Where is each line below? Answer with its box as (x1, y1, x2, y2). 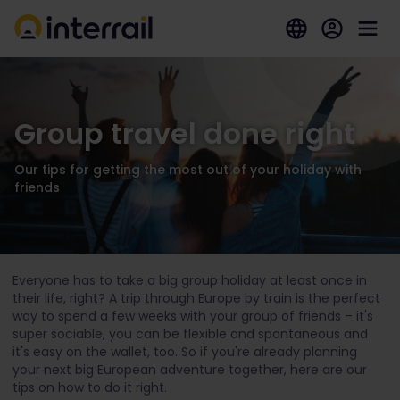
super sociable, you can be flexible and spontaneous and (12, 325, 368, 343)
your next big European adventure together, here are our (12, 361, 367, 379)
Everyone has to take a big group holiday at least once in (12, 271, 367, 289)
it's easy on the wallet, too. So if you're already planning (12, 343, 357, 361)
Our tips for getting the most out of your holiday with (14, 161, 362, 179)
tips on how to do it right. (12, 379, 167, 396)
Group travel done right (14, 113, 355, 154)
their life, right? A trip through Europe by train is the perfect (12, 289, 380, 307)
